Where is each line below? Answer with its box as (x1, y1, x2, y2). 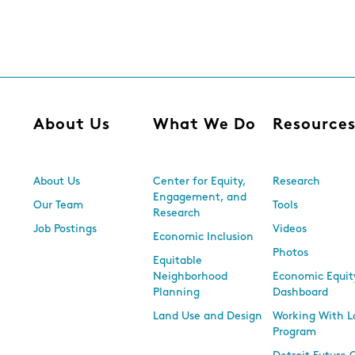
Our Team (33, 200, 83, 212)
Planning (153, 287, 200, 299)
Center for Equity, (153, 176, 246, 188)
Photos (273, 247, 309, 259)
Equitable (153, 255, 203, 267)
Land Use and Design (153, 311, 263, 323)
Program (273, 326, 317, 338)
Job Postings (33, 223, 97, 235)
